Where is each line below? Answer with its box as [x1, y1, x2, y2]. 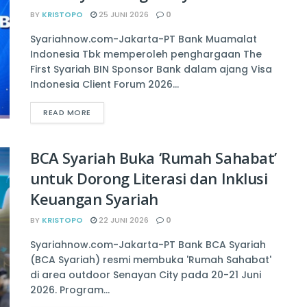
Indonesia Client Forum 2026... [30, 77, 179, 92]
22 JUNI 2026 [97, 214, 149, 226]
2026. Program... [30, 283, 110, 297]
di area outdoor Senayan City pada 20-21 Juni [30, 268, 261, 282]
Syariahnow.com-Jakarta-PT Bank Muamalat [30, 32, 257, 47]
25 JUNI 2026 [97, 9, 149, 21]
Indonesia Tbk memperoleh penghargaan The [30, 47, 262, 62]
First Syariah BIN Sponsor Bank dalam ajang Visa [30, 62, 272, 77]
